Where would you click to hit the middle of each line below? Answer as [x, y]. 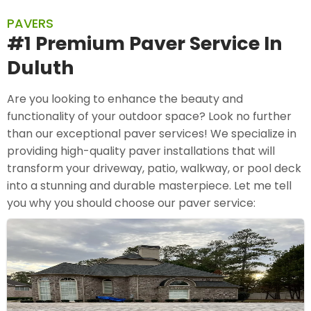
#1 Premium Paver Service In [145, 44]
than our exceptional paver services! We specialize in [152, 134]
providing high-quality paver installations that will [141, 151]
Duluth [41, 68]
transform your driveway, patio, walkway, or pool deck [154, 169]
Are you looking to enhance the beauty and [125, 99]
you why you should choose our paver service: [131, 203]
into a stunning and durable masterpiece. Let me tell [149, 186]
